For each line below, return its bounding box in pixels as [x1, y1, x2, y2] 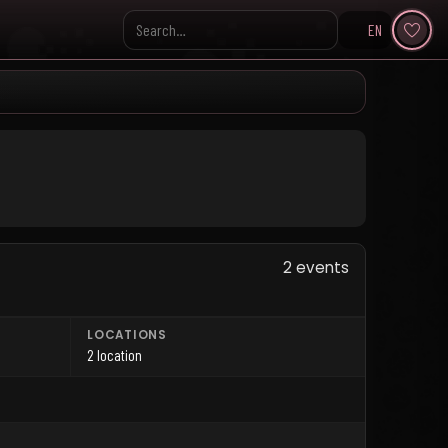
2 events [283, 257, 349, 278]
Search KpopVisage [121, 30, 232, 49]
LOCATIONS [87, 327, 167, 343]
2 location [87, 346, 143, 364]
